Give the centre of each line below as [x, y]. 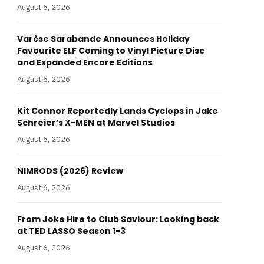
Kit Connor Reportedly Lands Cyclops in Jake [118, 111]
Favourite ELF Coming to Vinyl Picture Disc [111, 51]
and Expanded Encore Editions [85, 62]
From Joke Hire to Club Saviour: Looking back [118, 219]
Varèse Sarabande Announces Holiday [103, 39]
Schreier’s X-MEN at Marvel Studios [96, 123]
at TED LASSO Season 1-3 [71, 231]
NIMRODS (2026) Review [70, 171]
